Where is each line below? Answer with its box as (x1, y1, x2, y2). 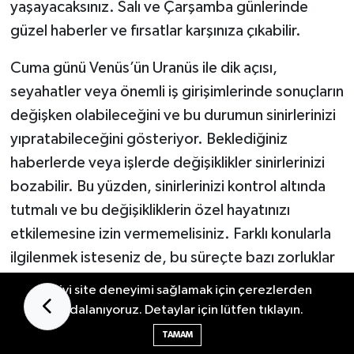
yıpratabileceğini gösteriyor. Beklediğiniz (9, 130, 288, 147)
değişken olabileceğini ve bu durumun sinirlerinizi (9, 107, 336, 123)
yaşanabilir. (9, 273, 85, 289)
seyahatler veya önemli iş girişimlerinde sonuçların (9, 83, 344, 100)
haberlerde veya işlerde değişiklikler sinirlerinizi (9, 154, 325, 171)
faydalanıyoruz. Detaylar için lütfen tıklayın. (51, 303, 303, 317)
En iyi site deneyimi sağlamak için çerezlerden (42, 284, 312, 297)
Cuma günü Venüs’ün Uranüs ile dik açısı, (9, 59, 277, 76)
